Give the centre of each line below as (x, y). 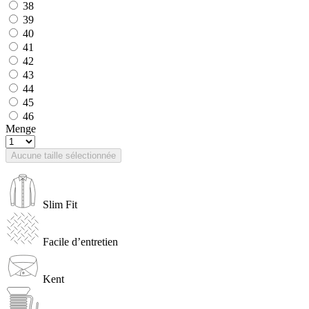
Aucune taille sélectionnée (63, 155)
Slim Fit (60, 204)
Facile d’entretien (80, 241)
